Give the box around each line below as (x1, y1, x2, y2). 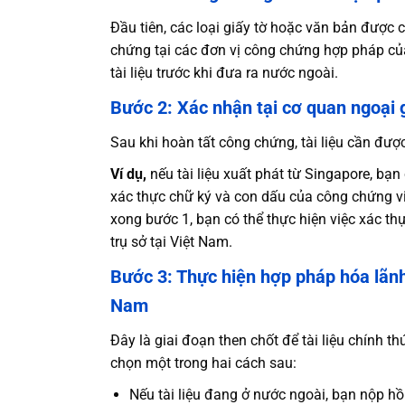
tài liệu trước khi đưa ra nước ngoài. (110, 63, 338, 81)
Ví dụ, (110, 165, 146, 183)
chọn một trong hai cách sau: (110, 353, 297, 372)
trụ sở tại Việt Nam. (110, 232, 232, 250)
